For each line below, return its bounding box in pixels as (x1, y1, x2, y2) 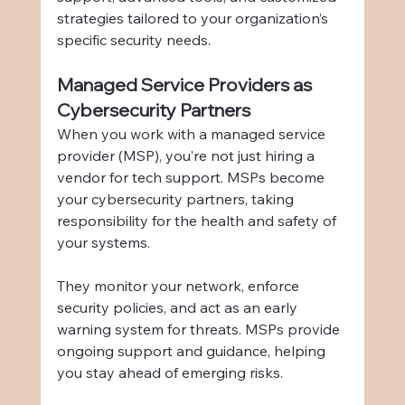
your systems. (56, 233, 150, 252)
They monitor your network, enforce (56, 277, 303, 296)
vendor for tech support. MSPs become (56, 168, 328, 187)
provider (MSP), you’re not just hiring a (56, 146, 318, 165)
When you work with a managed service (56, 125, 329, 144)
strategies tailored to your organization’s (56, 9, 332, 28)
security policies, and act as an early (56, 298, 301, 317)
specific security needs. (56, 31, 211, 50)
